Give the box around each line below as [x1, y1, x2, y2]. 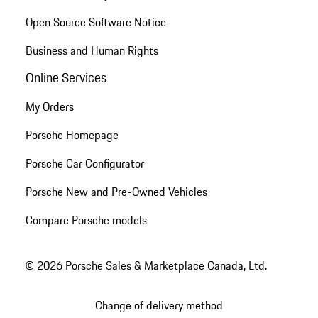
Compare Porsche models [25, 211, 147, 229]
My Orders [25, 97, 74, 115]
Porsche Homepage [25, 126, 119, 143]
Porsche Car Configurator [25, 154, 144, 172]
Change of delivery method [95, 296, 223, 314]
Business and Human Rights [25, 42, 158, 60]
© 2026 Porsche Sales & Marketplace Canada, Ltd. [25, 256, 267, 274]
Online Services [25, 67, 106, 87]
